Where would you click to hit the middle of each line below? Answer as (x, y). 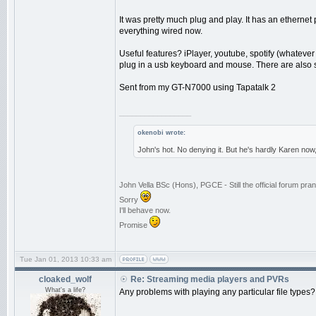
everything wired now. (161, 31)
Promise (134, 225)
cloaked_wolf (65, 279)
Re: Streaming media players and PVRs (210, 279)
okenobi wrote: (162, 133)
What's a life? (65, 290)
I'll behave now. (145, 210)
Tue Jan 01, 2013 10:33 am (65, 259)
